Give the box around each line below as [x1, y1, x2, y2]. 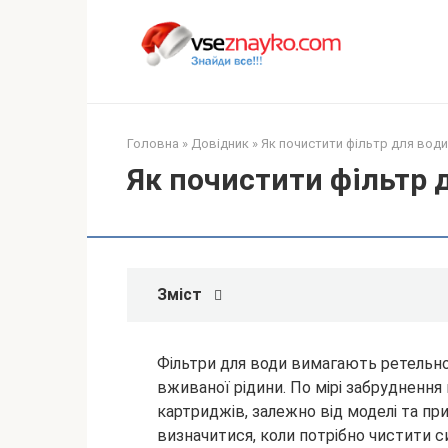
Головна [127, 136, 179, 152]
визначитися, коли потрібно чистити [157, 426, 435, 446]
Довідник [191, 136, 249, 152]
